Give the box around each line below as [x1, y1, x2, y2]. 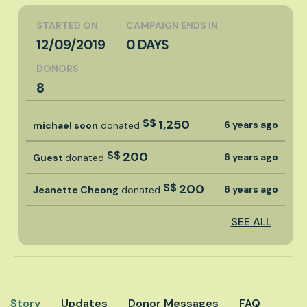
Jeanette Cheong [33, 183, 119, 196]
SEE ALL [230, 214, 271, 229]
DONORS [36, 62, 79, 75]
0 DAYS [126, 36, 169, 53]
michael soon [33, 119, 98, 132]
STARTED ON [36, 19, 98, 32]
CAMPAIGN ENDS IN [126, 19, 218, 32]
